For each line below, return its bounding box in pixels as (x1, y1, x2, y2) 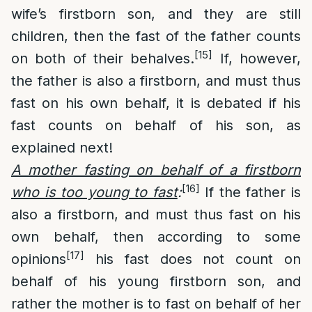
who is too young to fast (11, 184, 178, 201)
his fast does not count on (84, 251, 301, 267)
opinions (11, 251, 66, 267)
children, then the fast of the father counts (11, 28, 301, 45)
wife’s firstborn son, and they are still (11, 6, 301, 22)
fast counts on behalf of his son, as (11, 117, 301, 134)
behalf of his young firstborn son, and (11, 273, 301, 290)
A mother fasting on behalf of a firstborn (11, 162, 301, 178)
